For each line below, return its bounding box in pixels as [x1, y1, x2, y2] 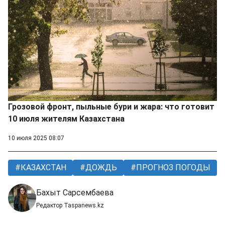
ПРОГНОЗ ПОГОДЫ [134, 163, 210, 173]
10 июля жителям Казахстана [8, 114, 125, 124]
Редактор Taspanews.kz [36, 202, 104, 209]
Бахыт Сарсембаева [36, 188, 114, 198]
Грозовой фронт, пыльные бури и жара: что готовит [8, 102, 214, 112]
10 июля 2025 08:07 [8, 135, 64, 142]
